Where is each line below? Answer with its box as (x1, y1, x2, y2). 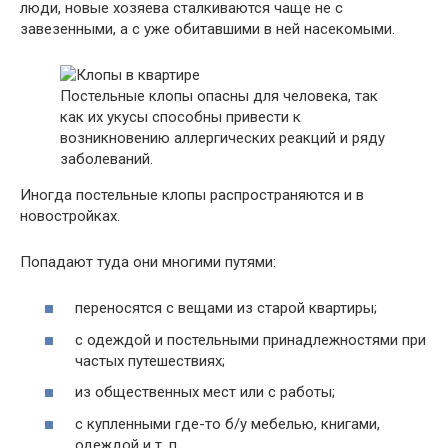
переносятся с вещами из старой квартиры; (75, 299, 377, 318)
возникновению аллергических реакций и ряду (60, 128, 385, 147)
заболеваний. (60, 149, 153, 168)
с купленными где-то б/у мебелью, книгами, (75, 414, 380, 433)
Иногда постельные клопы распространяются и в (20, 185, 364, 204)
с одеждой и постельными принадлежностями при (75, 330, 426, 349)
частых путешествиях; (75, 351, 225, 370)
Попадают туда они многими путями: (20, 252, 276, 271)
